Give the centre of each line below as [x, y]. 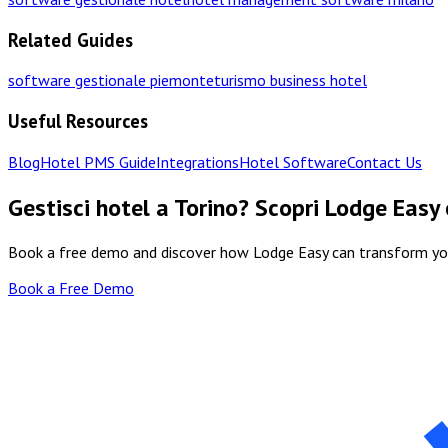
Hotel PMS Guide [98, 161]
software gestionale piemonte [111, 80]
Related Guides [70, 39]
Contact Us [384, 161]
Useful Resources [78, 120]
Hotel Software [293, 161]
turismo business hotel [290, 80]
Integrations [197, 161]
